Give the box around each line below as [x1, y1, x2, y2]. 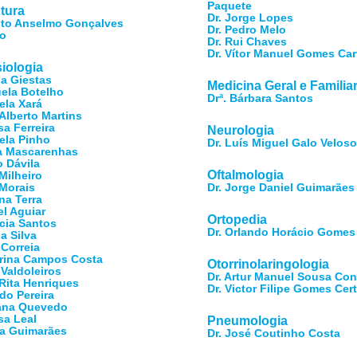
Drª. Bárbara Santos [207, 92, 314, 104]
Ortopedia [207, 213, 268, 226]
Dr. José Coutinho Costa [207, 327, 341, 339]
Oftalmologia [207, 168, 284, 182]
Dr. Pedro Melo [207, 23, 287, 36]
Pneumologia [207, 314, 288, 328]
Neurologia [207, 124, 275, 137]
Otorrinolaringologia [207, 257, 330, 271]
